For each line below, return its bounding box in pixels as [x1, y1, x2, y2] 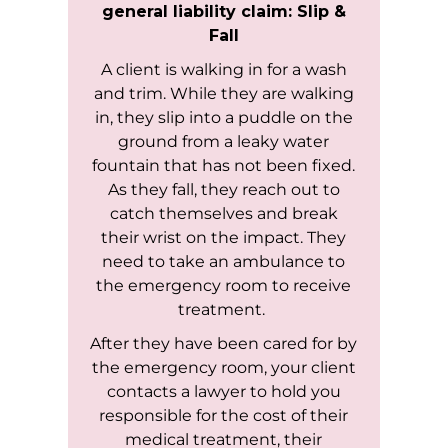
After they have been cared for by [90, 334, 358, 354]
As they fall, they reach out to [107, 180, 340, 200]
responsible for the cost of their [99, 406, 349, 426]
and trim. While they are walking [93, 84, 354, 104]
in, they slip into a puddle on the [94, 108, 353, 128]
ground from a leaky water [118, 132, 330, 152]
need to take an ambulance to [102, 252, 346, 272]
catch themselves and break [109, 204, 338, 224]
